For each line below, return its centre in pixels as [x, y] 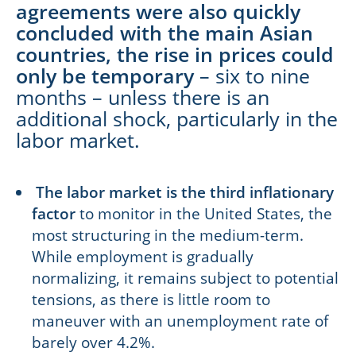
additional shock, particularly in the [177, 118]
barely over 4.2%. [93, 342]
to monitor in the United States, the [206, 213]
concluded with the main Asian [164, 32]
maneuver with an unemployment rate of [180, 321]
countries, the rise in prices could [175, 54]
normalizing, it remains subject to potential [185, 278]
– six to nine [255, 75]
